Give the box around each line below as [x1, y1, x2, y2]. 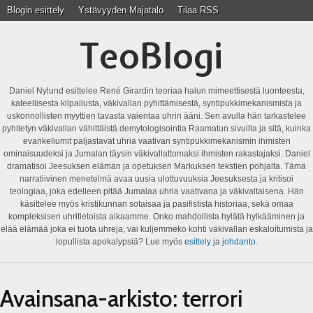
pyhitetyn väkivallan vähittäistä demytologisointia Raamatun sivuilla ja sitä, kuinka [2, 124, 311, 133]
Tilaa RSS [177, 5, 219, 15]
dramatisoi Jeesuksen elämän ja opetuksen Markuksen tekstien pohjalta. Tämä [7, 161, 306, 171]
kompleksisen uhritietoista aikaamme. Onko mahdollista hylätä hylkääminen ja [8, 212, 305, 221]
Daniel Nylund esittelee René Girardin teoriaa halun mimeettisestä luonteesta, [8, 86, 305, 96]
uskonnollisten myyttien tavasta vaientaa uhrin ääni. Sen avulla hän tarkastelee [7, 111, 306, 121]
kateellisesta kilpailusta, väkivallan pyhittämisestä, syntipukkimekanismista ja [11, 99, 302, 108]
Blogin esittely [7, 5, 64, 15]
